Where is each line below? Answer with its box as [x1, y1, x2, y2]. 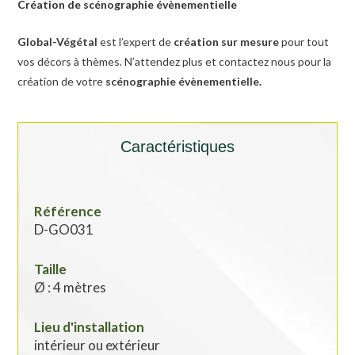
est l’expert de [97, 35, 174, 49]
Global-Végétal [17, 35, 98, 49]
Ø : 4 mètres [34, 279, 107, 296]
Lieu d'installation [34, 319, 145, 336]
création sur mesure [174, 35, 280, 49]
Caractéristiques [120, 138, 235, 156]
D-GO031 [34, 221, 94, 239]
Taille [34, 261, 67, 278]
